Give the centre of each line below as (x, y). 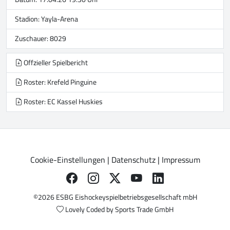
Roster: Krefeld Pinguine (59, 82)
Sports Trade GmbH (144, 210)
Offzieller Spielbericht (55, 63)
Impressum (181, 160)
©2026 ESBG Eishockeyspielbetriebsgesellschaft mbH (115, 197)
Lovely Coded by (89, 210)
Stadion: (28, 19)
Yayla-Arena (60, 19)
